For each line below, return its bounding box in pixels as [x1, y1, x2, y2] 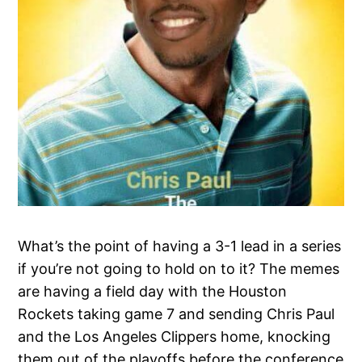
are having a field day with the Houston [18, 282, 288, 300]
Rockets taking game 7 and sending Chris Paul [18, 305, 335, 322]
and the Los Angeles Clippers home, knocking [18, 327, 331, 345]
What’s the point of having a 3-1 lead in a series [18, 237, 342, 255]
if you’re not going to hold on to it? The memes [18, 259, 340, 277]
